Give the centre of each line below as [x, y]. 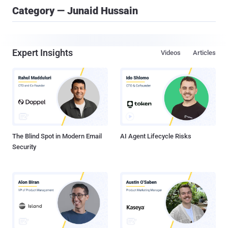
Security [24, 147]
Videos [171, 53]
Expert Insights [42, 53]
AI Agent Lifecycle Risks [156, 136]
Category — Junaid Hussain [75, 11]
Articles [204, 53]
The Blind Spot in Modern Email [57, 136]
